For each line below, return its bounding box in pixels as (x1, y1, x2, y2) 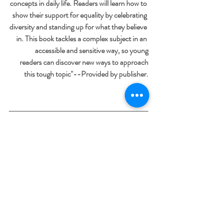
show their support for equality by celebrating (12, 9, 148, 21)
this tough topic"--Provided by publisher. (24, 68, 148, 80)
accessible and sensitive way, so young (35, 45, 148, 56)
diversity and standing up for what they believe (9, 21, 148, 33)
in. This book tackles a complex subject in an (16, 33, 148, 45)
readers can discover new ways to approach (20, 56, 148, 68)
